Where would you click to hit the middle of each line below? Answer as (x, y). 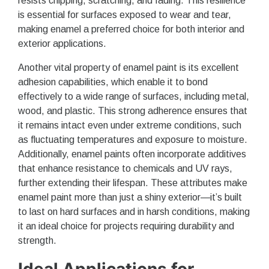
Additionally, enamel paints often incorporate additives (132, 154)
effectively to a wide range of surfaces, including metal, (134, 96)
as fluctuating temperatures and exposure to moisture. (133, 139)
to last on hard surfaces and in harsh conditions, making (134, 211)
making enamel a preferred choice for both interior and (131, 29)
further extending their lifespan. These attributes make (133, 183)
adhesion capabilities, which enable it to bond (113, 82)
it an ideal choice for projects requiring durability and (126, 226)
